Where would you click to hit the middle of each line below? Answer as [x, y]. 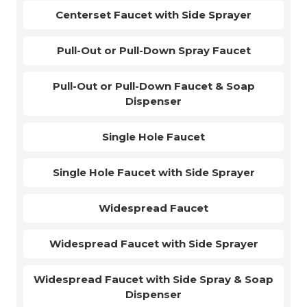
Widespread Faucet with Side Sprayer [153, 244]
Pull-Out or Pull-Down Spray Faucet [153, 51]
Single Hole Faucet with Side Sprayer [153, 173]
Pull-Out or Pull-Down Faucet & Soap [153, 86]
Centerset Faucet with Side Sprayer [153, 15]
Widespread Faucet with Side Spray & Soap [153, 280]
